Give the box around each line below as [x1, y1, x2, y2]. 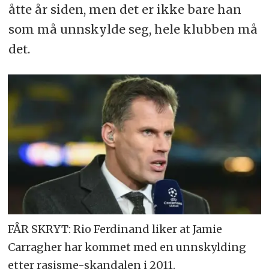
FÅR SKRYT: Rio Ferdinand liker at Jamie [8, 222, 223, 236]
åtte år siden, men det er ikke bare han [8, 2, 241, 17]
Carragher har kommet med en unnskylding [8, 240, 247, 254]
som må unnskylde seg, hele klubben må [8, 22, 258, 37]
